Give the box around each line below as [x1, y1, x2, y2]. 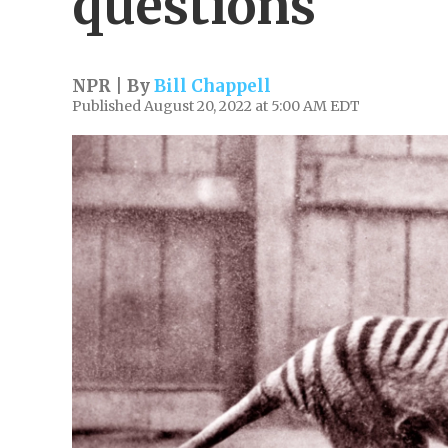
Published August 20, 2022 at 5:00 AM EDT [72, 97, 360, 115]
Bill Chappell [154, 75, 271, 97]
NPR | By [72, 75, 154, 97]
